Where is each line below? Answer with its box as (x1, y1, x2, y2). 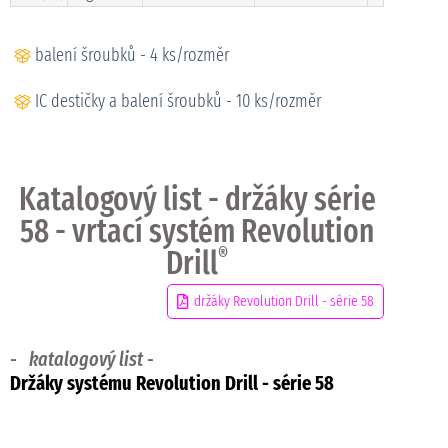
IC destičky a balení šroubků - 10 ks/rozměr (35, 89, 322, 112)
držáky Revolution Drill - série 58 (194, 292, 375, 311)
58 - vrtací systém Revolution (20, 212, 375, 251)
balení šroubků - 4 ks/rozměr (35, 43, 230, 66)
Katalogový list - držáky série (18, 180, 376, 219)
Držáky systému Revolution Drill (10, 371, 258, 396)
